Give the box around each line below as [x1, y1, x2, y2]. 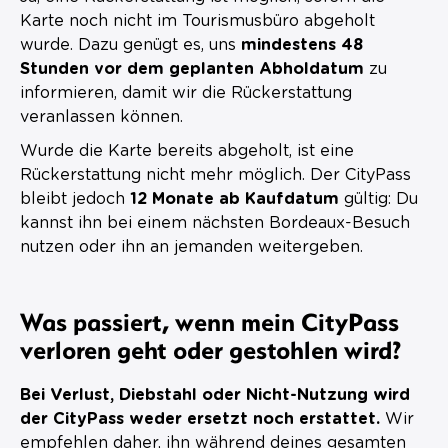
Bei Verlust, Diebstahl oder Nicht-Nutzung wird [20, 386, 410, 403]
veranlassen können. [20, 108, 183, 125]
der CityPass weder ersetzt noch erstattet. [20, 410, 380, 427]
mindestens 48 [241, 36, 363, 53]
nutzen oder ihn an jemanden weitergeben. [20, 238, 363, 255]
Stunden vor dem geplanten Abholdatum [20, 60, 364, 77]
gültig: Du [339, 190, 418, 207]
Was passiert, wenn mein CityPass [20, 304, 399, 337]
